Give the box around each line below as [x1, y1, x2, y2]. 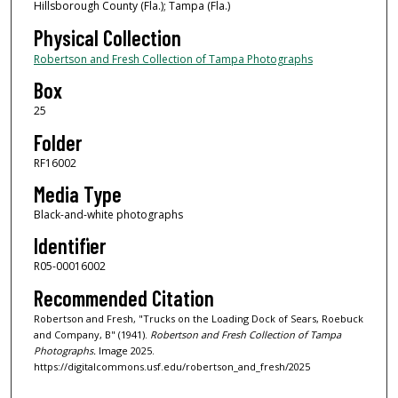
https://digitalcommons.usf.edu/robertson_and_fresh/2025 [33, 359, 310, 373]
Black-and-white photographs [33, 207, 183, 223]
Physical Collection [33, 24, 181, 51]
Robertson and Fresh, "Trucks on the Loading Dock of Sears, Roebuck [33, 311, 363, 325]
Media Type [33, 181, 122, 208]
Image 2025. [95, 343, 155, 357]
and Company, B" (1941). [33, 327, 150, 341]
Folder [33, 129, 82, 155]
